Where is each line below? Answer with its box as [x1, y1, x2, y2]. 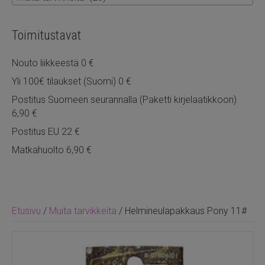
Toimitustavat [12, 27, 81, 43]
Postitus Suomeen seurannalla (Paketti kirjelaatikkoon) [12, 93, 237, 105]
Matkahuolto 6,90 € [12, 144, 92, 156]
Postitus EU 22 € [12, 125, 80, 137]
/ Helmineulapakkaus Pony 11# [117, 205, 247, 216]
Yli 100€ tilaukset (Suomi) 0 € [12, 75, 131, 87]
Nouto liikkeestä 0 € [12, 57, 94, 69]
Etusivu [12, 205, 41, 216]
